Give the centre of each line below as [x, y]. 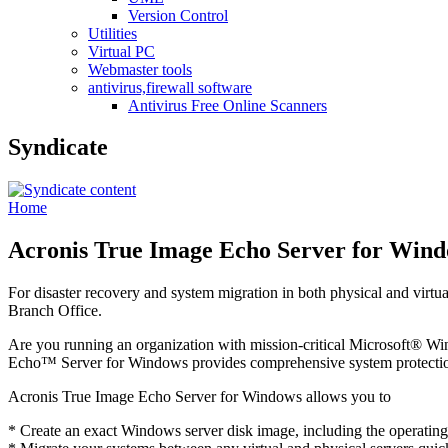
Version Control [178, 15]
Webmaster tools [140, 69]
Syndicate [58, 147]
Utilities [112, 33]
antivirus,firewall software [170, 87]
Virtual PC [121, 51]
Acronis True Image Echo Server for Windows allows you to [199, 397]
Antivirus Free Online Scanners [227, 105]
